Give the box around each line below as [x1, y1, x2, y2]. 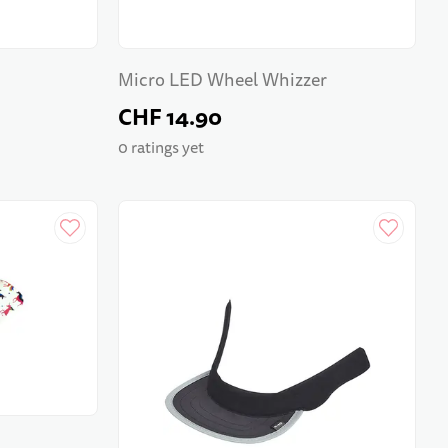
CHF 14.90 [117, 100, 222, 134]
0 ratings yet [117, 137, 204, 160]
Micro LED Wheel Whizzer [117, 67, 327, 93]
